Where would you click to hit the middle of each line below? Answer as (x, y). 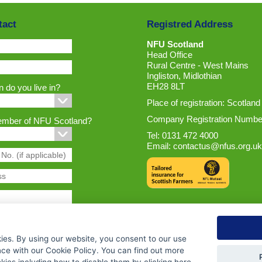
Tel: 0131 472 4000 (182, 135)
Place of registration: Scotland (203, 102)
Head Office (169, 54)
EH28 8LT (166, 86)
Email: (160, 146)
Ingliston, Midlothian (184, 75)
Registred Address (189, 24)
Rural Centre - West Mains (197, 65)
